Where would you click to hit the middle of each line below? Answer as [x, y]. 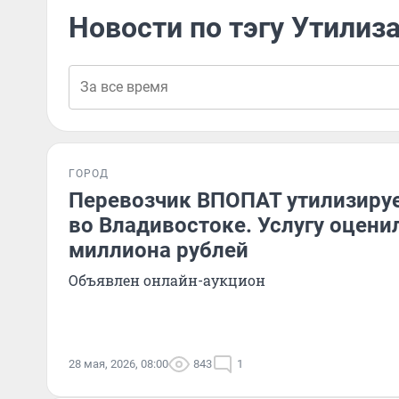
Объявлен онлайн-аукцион [167, 280]
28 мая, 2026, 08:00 [118, 364]
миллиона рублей [159, 250]
